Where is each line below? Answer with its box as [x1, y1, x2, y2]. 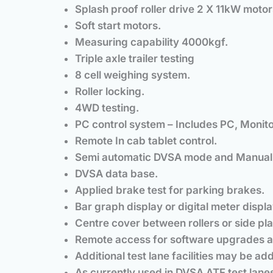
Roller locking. [75, 85, 144, 98]
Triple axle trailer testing [75, 52, 194, 65]
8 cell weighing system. [75, 69, 190, 82]
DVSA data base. [75, 168, 158, 180]
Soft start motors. [75, 19, 161, 32]
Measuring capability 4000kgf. [75, 36, 228, 49]
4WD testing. [75, 102, 139, 115]
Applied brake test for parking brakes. [75, 184, 264, 197]
